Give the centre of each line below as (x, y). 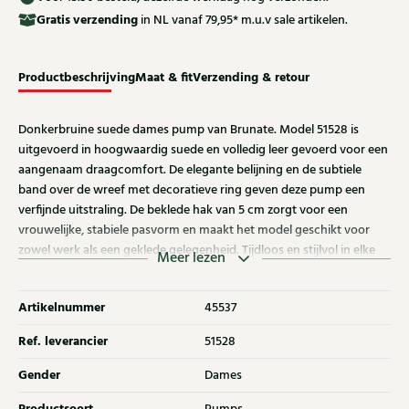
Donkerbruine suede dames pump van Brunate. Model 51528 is (189, 130)
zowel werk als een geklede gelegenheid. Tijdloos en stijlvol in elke (197, 251)
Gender (39, 376)
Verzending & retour (251, 78)
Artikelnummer (62, 308)
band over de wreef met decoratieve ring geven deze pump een (192, 190)
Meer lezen (191, 258)
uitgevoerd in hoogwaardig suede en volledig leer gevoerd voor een (203, 150)
